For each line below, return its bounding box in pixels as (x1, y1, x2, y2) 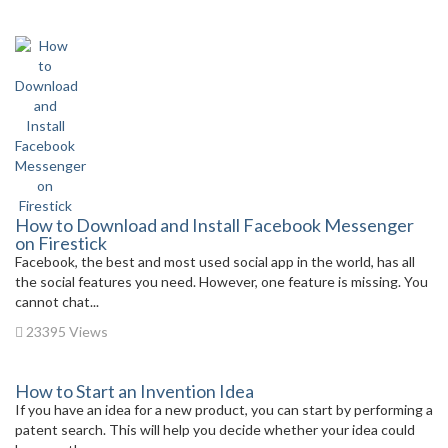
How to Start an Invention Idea (15, 379, 254, 402)
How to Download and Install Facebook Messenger (15, 213, 414, 236)
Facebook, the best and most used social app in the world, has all (15, 252, 415, 270)
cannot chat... (15, 292, 99, 310)
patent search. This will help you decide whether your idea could (15, 420, 415, 438)
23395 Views (23, 322, 108, 340)
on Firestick (15, 231, 107, 254)
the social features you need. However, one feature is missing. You (15, 272, 428, 290)
